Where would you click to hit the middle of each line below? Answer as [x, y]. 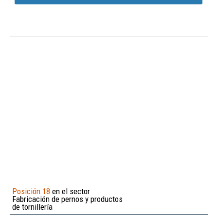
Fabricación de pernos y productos [67, 199]
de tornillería [32, 207]
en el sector [70, 191]
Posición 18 [31, 191]
